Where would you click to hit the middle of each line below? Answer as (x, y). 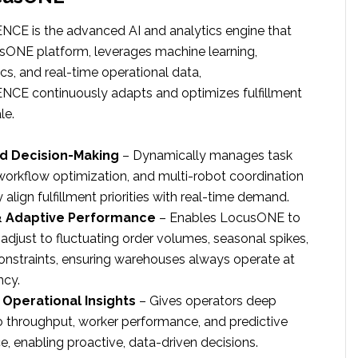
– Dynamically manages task (206, 156)
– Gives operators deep (206, 301)
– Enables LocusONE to (228, 218)
